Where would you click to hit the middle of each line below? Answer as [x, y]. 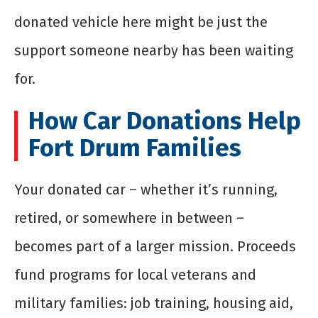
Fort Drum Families [135, 148]
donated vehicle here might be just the [141, 22]
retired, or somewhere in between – [129, 218]
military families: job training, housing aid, [154, 303]
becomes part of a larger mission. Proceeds [155, 247]
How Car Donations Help [165, 121]
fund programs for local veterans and [135, 275]
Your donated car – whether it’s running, [146, 190]
